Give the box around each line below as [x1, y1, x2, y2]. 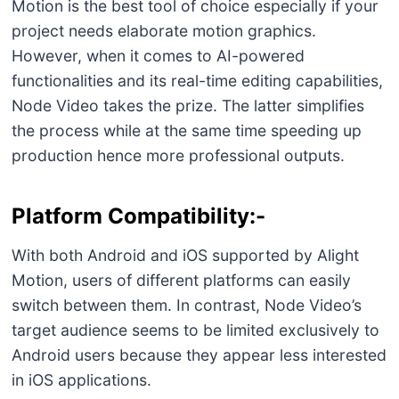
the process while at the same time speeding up [11, 120, 362, 140]
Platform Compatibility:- [11, 202, 265, 229]
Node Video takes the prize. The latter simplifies [11, 95, 364, 115]
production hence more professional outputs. [11, 145, 345, 165]
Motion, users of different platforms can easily [11, 270, 351, 289]
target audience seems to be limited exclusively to [11, 320, 379, 339]
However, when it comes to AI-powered [11, 45, 305, 65]
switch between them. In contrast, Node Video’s [11, 295, 362, 314]
